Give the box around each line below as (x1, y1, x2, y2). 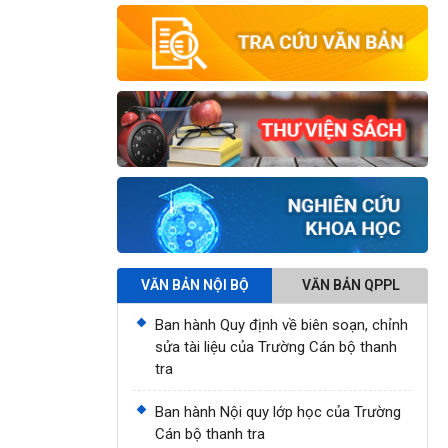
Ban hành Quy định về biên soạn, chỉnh (155, 316, 408, 335)
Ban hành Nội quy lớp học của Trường (155, 403, 401, 422)
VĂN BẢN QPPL (301, 277, 400, 294)
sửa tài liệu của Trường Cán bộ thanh (155, 338, 397, 357)
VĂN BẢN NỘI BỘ (140, 277, 249, 294)
